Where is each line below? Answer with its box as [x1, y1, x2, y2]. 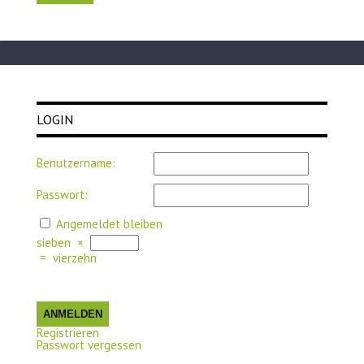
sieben [36, 235, 71, 251]
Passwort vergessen [36, 336, 141, 353]
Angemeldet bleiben [55, 215, 162, 232]
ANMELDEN [42, 307, 102, 320]
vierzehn [52, 250, 97, 266]
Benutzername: [36, 154, 115, 171]
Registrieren [36, 324, 99, 340]
